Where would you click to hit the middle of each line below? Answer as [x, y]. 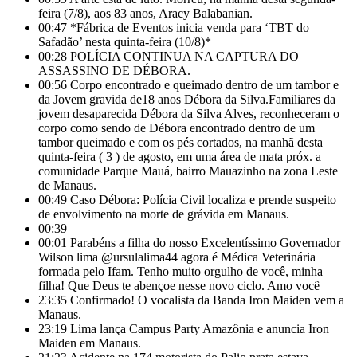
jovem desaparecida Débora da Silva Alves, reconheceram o [189, 114]
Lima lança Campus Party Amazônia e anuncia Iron [200, 329]
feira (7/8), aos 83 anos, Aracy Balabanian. [145, 13]
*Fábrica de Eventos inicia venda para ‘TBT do [190, 27]
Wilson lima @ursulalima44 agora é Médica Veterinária [177, 257]
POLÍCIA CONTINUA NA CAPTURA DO [184, 56]
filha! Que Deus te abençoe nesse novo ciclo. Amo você [179, 286]
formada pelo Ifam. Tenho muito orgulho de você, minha [180, 271]
